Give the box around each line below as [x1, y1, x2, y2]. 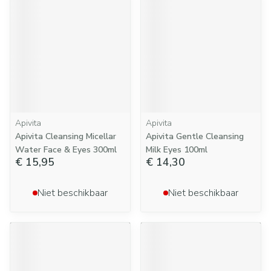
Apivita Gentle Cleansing [146, 131, 244, 142]
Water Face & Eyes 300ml [15, 144, 117, 155]
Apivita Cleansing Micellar [15, 131, 116, 142]
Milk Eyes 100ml [146, 144, 207, 155]
